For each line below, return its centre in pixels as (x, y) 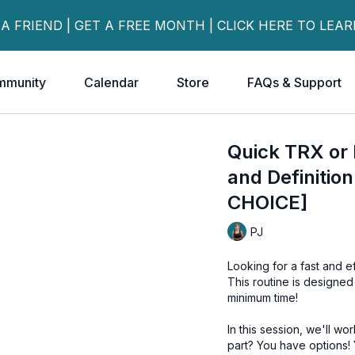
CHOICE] (268, 202)
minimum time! (265, 298)
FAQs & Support (294, 82)
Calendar (111, 82)
